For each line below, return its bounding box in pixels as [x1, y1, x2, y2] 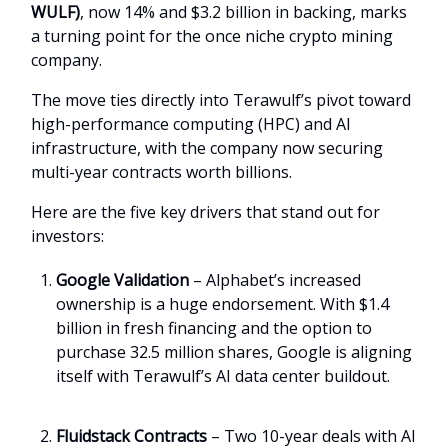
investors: [31, 224, 104, 247]
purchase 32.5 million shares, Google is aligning [56, 340, 412, 363]
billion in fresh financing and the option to [56, 316, 372, 339]
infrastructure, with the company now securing [31, 136, 383, 159]
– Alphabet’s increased [189, 268, 361, 291]
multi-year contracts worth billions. [31, 160, 292, 183]
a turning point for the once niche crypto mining [31, 24, 393, 47]
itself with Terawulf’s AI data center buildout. [56, 364, 390, 387]
